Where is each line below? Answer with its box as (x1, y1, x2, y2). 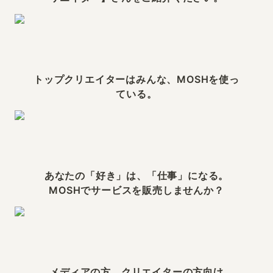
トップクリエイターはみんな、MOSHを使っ (34, 73, 239, 85)
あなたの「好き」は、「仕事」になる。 (44, 169, 229, 182)
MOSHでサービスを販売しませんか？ (49, 184, 224, 196)
